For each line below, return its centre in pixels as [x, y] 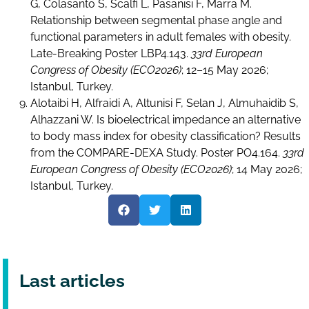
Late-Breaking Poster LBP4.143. [111, 53]
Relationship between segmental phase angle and [157, 20]
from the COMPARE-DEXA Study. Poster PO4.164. [157, 152]
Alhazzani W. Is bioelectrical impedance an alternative [166, 119]
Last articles [72, 280]
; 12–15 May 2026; [225, 70]
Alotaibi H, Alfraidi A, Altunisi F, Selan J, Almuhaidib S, [165, 103]
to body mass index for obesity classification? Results [166, 136]
